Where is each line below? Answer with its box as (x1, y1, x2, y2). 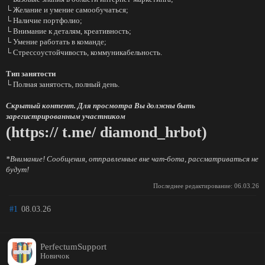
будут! (6, 165, 29, 174)
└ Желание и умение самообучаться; (6, 5, 128, 14)
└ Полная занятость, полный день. (6, 80, 119, 89)
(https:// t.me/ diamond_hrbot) (6, 124, 207, 141)
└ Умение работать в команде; (6, 37, 106, 46)
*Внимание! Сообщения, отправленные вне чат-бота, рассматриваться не (6, 154, 258, 163)
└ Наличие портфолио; (6, 16, 82, 25)
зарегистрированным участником (6, 112, 125, 121)
